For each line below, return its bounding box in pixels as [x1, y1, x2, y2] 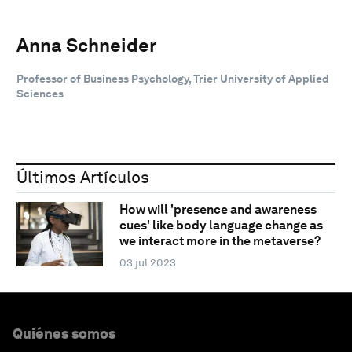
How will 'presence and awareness [119, 202, 317, 218]
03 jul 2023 [119, 256, 176, 269]
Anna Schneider [16, 33, 157, 57]
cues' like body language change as [119, 218, 323, 233]
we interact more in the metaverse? [119, 233, 321, 249]
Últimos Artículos [16, 167, 149, 187]
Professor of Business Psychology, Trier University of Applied [16, 71, 329, 85]
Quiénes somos [13, 325, 115, 343]
